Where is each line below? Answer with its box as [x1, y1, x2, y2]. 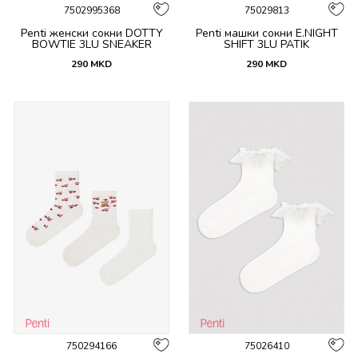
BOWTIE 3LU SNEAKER [31, 36, 152, 52]
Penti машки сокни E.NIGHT [195, 25, 338, 41]
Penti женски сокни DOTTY [20, 25, 163, 41]
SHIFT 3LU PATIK [224, 36, 309, 52]
